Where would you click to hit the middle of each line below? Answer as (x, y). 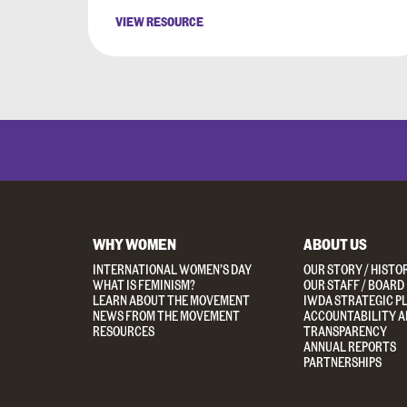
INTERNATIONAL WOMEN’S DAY (172, 269)
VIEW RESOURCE (159, 22)
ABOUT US (335, 244)
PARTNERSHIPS (342, 362)
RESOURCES (124, 331)
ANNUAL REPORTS (350, 347)
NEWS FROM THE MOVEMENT (166, 316)
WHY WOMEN (134, 244)
